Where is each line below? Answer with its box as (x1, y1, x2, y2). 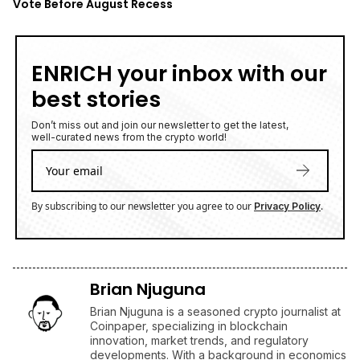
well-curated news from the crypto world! (31, 138, 227, 151)
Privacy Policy (254, 207, 321, 220)
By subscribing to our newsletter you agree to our (31, 207, 254, 221)
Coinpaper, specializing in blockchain (90, 326, 288, 341)
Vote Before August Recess (13, 3, 173, 20)
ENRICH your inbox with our (31, 66, 327, 96)
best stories (31, 92, 161, 122)
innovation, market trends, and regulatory (90, 341, 309, 355)
